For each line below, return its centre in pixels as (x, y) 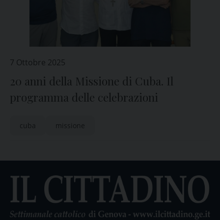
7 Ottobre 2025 (38, 62)
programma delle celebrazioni (84, 97)
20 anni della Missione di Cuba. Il (92, 81)
